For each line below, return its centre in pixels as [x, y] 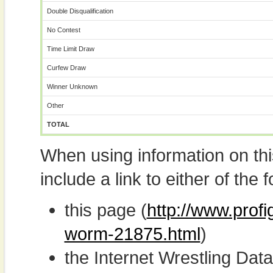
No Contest [63, 30]
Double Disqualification [80, 11]
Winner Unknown [72, 87]
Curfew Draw [66, 68]
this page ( [105, 210]
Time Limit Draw [70, 49]
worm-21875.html [132, 234]
